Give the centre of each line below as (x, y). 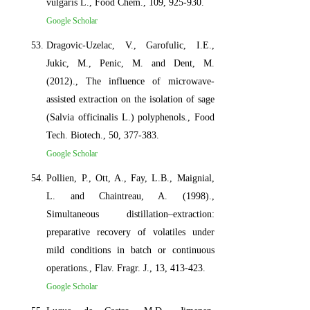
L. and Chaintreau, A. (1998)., (130, 196)
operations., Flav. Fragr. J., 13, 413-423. (126, 268)
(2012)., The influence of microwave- (130, 81)
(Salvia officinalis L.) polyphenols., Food (130, 117)
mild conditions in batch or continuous (130, 250)
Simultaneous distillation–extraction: (130, 214)
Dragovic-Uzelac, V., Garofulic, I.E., (130, 45)
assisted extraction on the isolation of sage (130, 99)
